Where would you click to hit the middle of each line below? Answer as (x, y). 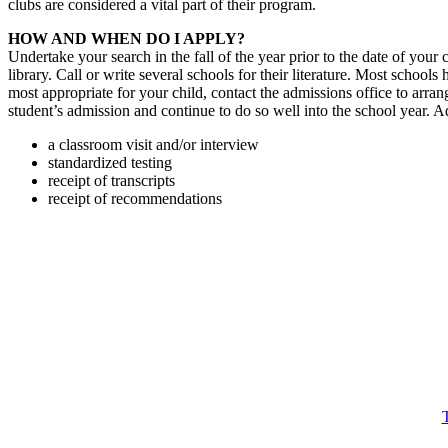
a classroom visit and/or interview (153, 144)
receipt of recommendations (135, 198)
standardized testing (110, 162)
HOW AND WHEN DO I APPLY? (126, 38)
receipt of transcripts (111, 180)
